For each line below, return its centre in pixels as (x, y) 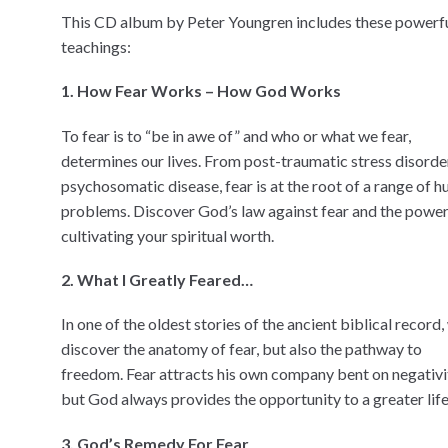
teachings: (95, 46)
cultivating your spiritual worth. (167, 235)
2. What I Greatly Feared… (156, 279)
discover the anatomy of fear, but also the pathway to (241, 349)
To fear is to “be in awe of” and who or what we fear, (235, 135)
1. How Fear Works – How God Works (200, 91)
